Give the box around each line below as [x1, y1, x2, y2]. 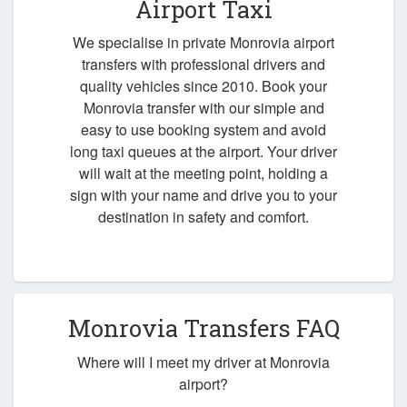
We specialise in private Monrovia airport [73, 32, 334, 54]
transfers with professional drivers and [82, 54, 325, 75]
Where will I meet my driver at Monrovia [77, 352, 330, 373]
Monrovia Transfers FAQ [67, 313, 340, 344]
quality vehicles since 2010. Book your [80, 75, 327, 97]
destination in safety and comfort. [98, 206, 309, 228]
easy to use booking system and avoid [81, 119, 326, 141]
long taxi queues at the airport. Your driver [70, 141, 337, 163]
